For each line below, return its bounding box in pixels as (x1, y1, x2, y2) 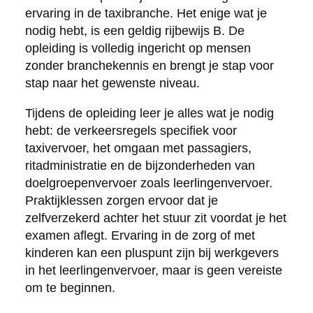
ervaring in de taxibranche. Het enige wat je (24, 6, 267, 20)
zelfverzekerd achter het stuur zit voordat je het (24, 210, 286, 225)
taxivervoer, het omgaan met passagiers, (24, 140, 252, 155)
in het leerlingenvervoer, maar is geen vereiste (24, 263, 282, 277)
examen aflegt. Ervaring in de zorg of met (24, 228, 255, 242)
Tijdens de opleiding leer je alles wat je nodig (24, 105, 274, 120)
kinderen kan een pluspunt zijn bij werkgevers (24, 245, 279, 260)
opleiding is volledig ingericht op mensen (24, 41, 251, 55)
